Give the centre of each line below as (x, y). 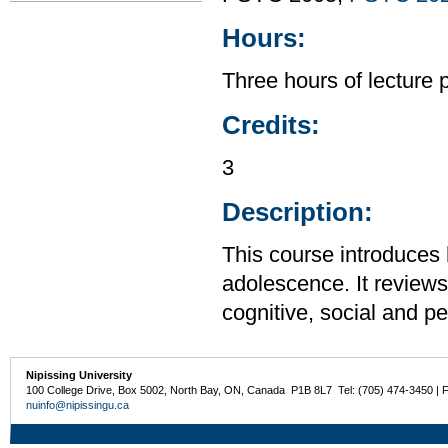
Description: (297, 211)
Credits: (271, 124)
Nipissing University (79, 374)
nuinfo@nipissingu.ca (78, 404)
